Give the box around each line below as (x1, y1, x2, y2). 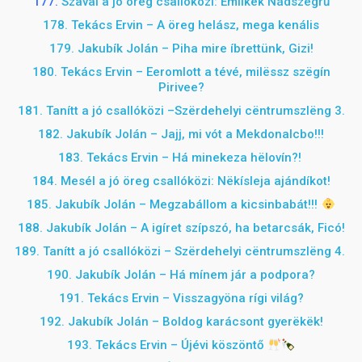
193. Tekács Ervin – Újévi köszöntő (66, 338, 267, 352)
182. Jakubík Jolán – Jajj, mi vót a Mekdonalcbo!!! (38, 127, 324, 141)
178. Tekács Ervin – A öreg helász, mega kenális (43, 18, 319, 32)
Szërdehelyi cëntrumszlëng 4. (174, 244, 348, 259)
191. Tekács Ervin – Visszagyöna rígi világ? (58, 291, 304, 305)
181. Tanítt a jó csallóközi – (17, 103, 175, 118)
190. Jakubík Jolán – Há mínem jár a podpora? (47, 267, 315, 282)
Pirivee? (158, 80, 204, 95)
